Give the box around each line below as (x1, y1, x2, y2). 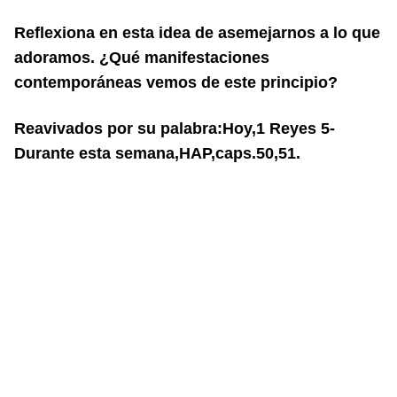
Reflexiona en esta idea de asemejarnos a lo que (14, 24, 380, 42)
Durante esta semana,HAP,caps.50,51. (14, 144, 300, 162)
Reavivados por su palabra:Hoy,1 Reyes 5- (14, 120, 335, 137)
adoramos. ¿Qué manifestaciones (14, 49, 269, 66)
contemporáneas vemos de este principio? (14, 74, 338, 91)
